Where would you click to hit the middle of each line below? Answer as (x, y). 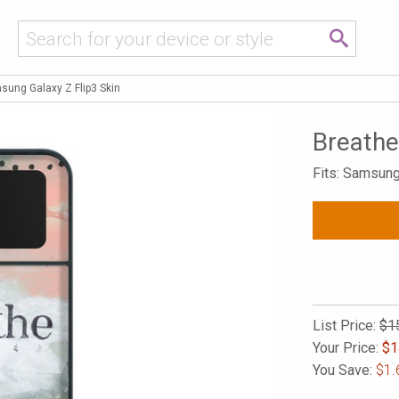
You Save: (344, 370)
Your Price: (347, 348)
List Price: (346, 326)
